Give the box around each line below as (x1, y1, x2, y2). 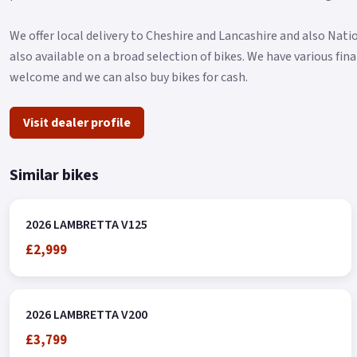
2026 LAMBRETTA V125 (25, 215, 147, 233)
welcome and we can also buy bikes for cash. (10, 68, 248, 86)
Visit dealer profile (23, 113, 131, 131)
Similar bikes (10, 163, 99, 186)
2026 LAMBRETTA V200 (25, 305, 147, 324)
